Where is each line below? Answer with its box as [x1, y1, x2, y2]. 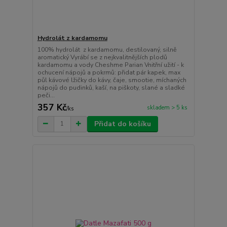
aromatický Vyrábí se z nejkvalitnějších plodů [37, 53, 167, 61]
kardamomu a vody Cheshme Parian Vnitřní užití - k [37, 60, 184, 69]
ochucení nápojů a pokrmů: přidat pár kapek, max [37, 68, 180, 77]
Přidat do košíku [94, 119, 151, 129]
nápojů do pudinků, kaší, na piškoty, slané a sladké [37, 83, 185, 92]
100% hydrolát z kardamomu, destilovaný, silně [37, 45, 177, 54]
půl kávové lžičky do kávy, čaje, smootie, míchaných [37, 75, 186, 84]
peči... [37, 91, 55, 99]
